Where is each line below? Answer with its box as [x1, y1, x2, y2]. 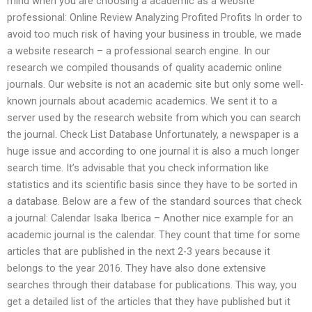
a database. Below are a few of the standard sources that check [7, 195, 302, 208]
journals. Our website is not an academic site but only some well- [7, 78, 304, 91]
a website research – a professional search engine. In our [7, 45, 270, 58]
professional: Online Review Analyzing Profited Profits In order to [7, 11, 302, 24]
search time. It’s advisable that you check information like [7, 162, 269, 175]
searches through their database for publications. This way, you [7, 279, 297, 292]
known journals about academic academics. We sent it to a [7, 95, 277, 108]
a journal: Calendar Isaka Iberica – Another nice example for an [7, 212, 293, 225]
